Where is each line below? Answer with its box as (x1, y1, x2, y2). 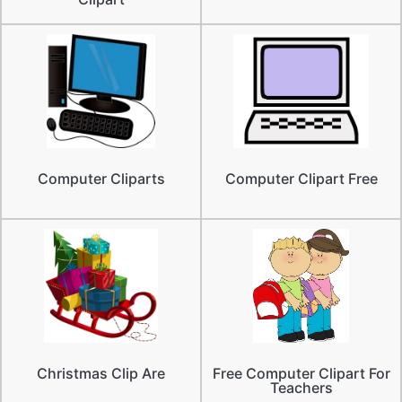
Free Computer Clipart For (212, 363, 390, 382)
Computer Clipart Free (224, 170, 378, 188)
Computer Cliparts (37, 170, 165, 188)
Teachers (269, 378, 333, 397)
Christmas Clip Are (37, 363, 165, 382)
